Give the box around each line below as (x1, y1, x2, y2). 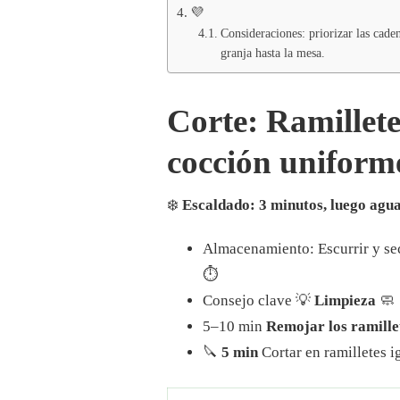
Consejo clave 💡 (203, 291, 314, 309)
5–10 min (203, 317, 266, 335)
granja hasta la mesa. (220, 46, 325, 61)
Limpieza (314, 291, 376, 309)
